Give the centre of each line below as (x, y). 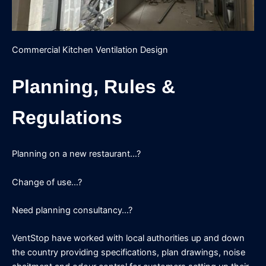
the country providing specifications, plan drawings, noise (129, 253)
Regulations (67, 117)
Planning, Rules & (94, 86)
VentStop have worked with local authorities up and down (128, 238)
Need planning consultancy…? (72, 210)
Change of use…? (47, 182)
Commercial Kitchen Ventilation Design (90, 50)
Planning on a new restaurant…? (76, 154)
